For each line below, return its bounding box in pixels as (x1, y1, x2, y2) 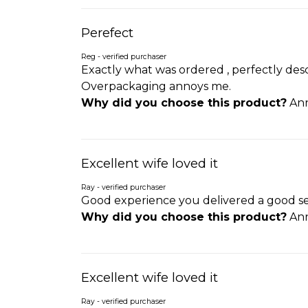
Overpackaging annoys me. (81, 79, 231, 93)
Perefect (81, 24, 133, 41)
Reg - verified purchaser (81, 52, 166, 61)
